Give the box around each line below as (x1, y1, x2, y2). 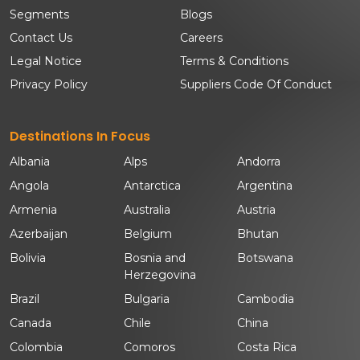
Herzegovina (123, 268, 196, 283)
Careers (180, 31, 223, 46)
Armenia (10, 202, 57, 218)
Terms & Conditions (180, 54, 288, 69)
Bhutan (237, 227, 280, 242)
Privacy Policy (10, 77, 88, 92)
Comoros (123, 340, 175, 355)
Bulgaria (123, 292, 170, 307)
